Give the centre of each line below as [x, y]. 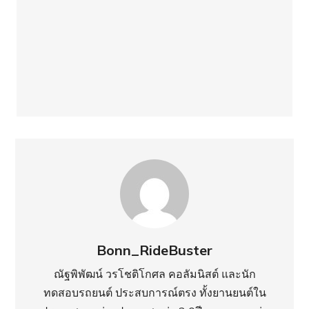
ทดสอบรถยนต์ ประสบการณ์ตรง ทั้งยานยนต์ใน [154, 292]
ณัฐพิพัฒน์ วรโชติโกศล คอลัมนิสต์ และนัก [154, 273]
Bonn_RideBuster [154, 250]
